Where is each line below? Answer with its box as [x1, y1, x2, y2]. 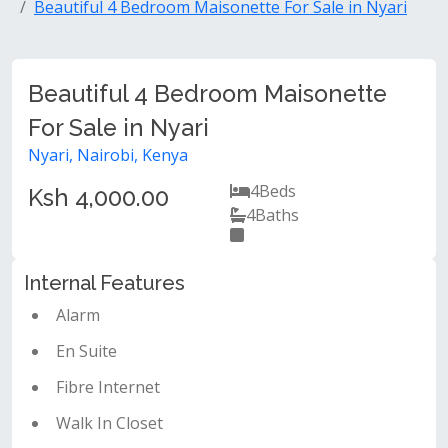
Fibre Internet [56, 376, 160, 398]
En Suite [56, 340, 117, 362]
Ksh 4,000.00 [28, 184, 169, 211]
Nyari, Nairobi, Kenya [28, 144, 188, 166]
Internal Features [24, 271, 185, 295]
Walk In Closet [56, 412, 163, 434]
